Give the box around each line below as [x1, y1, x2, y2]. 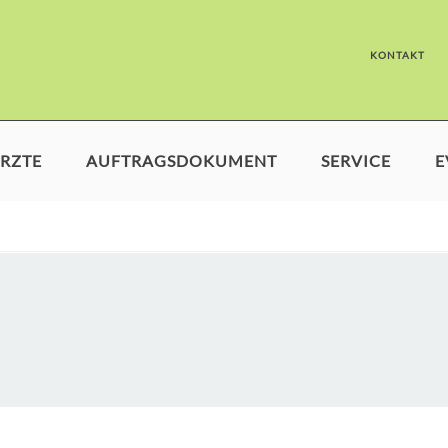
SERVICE [321, 151, 391, 170]
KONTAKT [370, 49, 425, 61]
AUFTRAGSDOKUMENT [86, 151, 277, 170]
